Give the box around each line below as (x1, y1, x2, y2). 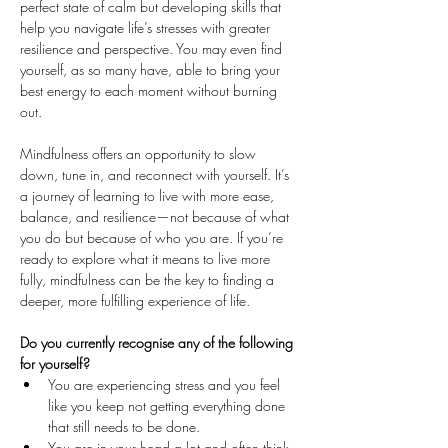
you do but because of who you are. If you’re (20, 228, 287, 247)
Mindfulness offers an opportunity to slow (20, 144, 260, 163)
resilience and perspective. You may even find (20, 39, 286, 58)
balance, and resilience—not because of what (20, 207, 293, 226)
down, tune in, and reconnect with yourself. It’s (20, 165, 293, 184)
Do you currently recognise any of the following (20, 333, 297, 352)
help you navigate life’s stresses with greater (20, 18, 274, 37)
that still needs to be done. (48, 417, 200, 436)
